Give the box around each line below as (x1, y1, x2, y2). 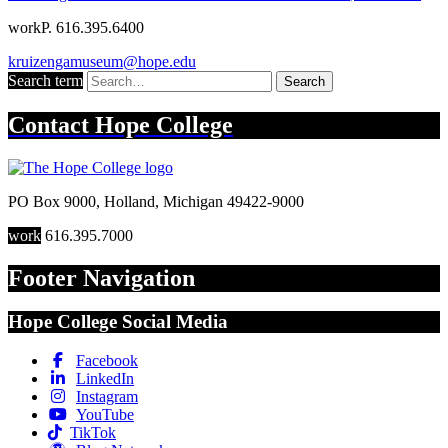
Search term (8, 71, 83, 89)
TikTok (70, 424, 116, 442)
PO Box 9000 (8, 192, 96, 210)
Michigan (163, 192, 223, 210)
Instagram (76, 388, 138, 406)
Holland (104, 192, 155, 210)
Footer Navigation (8, 264, 195, 291)
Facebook (76, 352, 138, 370)
